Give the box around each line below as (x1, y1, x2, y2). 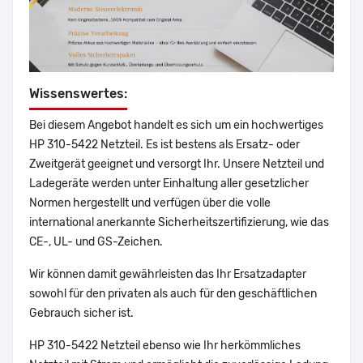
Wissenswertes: (29, 86, 127, 102)
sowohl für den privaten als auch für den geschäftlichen (29, 287, 317, 301)
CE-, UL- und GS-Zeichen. (29, 235, 163, 250)
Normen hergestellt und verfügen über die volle (29, 196, 271, 211)
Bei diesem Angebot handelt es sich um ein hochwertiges (29, 118, 323, 133)
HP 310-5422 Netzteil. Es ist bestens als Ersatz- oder (29, 138, 300, 152)
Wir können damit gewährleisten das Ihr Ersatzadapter (29, 267, 306, 282)
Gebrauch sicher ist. (29, 306, 134, 321)
